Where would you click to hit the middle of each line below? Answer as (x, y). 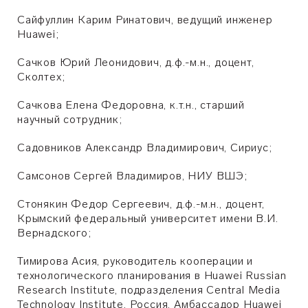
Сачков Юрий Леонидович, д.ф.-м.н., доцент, (136, 62)
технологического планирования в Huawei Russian (152, 275)
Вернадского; (54, 233)
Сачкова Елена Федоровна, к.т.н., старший (131, 105)
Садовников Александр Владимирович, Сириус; (145, 147)
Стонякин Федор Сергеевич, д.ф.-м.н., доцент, (141, 204)
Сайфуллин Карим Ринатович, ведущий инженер (145, 20)
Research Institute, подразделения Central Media (149, 290)
